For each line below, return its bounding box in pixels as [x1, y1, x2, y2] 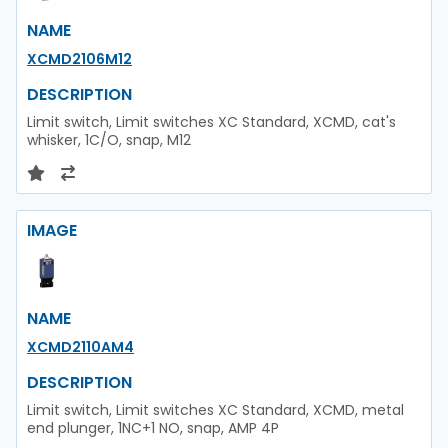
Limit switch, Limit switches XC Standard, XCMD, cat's [27, 111, 396, 132]
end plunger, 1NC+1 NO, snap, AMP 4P [27, 417, 279, 438]
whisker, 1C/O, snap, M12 [27, 129, 191, 150]
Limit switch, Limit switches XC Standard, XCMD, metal [27, 399, 404, 420]
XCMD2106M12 [27, 48, 132, 69]
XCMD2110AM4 [27, 336, 134, 357]
